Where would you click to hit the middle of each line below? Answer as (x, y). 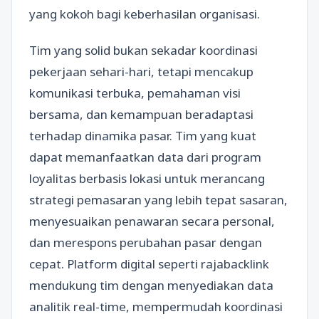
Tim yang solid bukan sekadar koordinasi (143, 51)
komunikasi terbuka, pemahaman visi (135, 93)
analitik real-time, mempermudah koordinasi (156, 307)
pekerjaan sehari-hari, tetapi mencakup (141, 72)
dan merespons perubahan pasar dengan (146, 243)
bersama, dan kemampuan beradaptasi (141, 115)
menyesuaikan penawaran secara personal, (152, 221)
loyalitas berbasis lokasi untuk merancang (147, 179)
